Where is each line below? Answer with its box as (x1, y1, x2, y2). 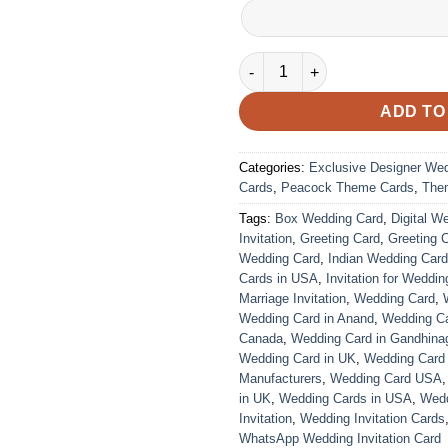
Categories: (239, 160, 309, 176)
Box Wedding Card (275, 211, 383, 227)
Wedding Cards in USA (279, 391, 412, 407)
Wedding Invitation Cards (300, 411, 445, 427)
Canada (239, 331, 283, 347)
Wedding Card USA (330, 371, 442, 387)
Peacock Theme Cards (281, 180, 414, 196)
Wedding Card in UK (239, 351, 356, 367)
